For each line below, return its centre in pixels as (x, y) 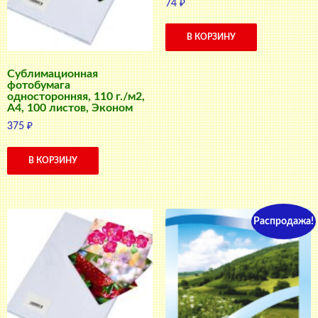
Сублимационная (53, 74)
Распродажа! (284, 221)
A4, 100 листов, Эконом (70, 108)
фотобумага (39, 86)
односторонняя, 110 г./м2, (76, 97)
